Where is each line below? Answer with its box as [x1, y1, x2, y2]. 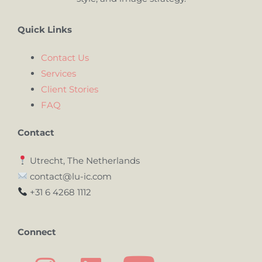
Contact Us [41, 51, 89, 63]
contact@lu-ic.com [27, 170, 112, 182]
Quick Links [18, 23, 72, 35]
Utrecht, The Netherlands [27, 154, 140, 166]
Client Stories [41, 83, 98, 95]
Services [41, 67, 76, 79]
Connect [18, 226, 56, 237]
